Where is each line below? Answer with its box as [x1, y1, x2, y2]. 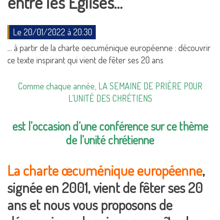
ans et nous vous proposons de [7, 195, 172, 214]
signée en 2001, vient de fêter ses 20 [7, 178, 203, 196]
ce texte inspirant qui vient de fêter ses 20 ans [7, 55, 164, 65]
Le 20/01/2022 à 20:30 [13, 27, 92, 37]
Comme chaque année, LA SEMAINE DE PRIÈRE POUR [18, 81, 202, 91]
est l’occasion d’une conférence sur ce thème [12, 118, 208, 134]
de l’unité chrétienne [66, 132, 154, 147]
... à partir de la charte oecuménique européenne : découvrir [7, 42, 211, 53]
